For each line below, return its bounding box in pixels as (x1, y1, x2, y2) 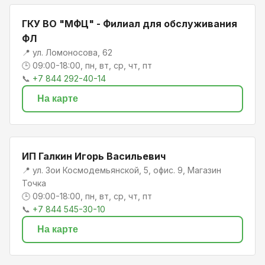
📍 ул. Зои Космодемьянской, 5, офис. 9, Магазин (22, 165, 221, 176)
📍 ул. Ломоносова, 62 (22, 47, 112, 58)
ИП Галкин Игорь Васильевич (22, 150, 166, 163)
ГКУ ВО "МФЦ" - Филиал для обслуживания (22, 18, 237, 30)
